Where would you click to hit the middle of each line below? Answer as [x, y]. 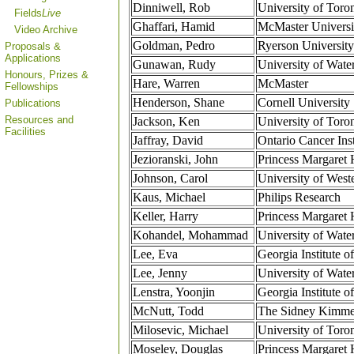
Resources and [39, 120]
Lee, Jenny [160, 273]
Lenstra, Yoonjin [174, 292]
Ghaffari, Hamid [174, 27]
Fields [28, 13]
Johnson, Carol [170, 179]
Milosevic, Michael [181, 330]
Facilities [25, 132]
